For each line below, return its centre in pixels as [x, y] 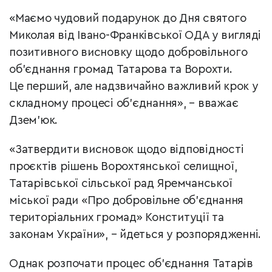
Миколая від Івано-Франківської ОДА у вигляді [135, 36]
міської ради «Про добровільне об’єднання [126, 201]
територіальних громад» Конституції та [117, 218]
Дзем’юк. [33, 121]
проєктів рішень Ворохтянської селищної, [123, 167]
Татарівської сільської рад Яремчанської [121, 184]
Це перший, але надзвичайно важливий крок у [134, 87]
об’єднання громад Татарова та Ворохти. [121, 70]
